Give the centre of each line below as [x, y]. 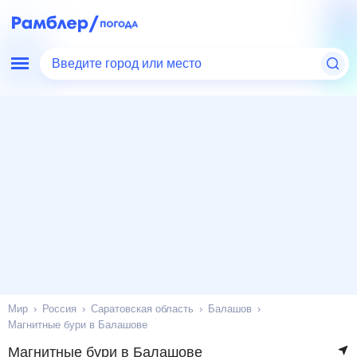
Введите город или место [129, 64]
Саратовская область [142, 309]
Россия [61, 309]
